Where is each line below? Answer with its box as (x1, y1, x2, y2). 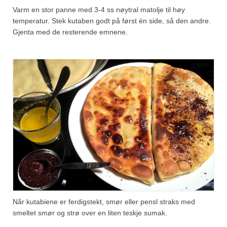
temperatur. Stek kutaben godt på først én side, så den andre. (13, 17, 211, 25)
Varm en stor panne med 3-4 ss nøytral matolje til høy (13, 6, 185, 14)
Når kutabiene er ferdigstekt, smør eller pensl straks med (13, 197, 195, 206)
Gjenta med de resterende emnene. (13, 28, 128, 36)
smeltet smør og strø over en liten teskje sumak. (13, 208, 167, 217)
